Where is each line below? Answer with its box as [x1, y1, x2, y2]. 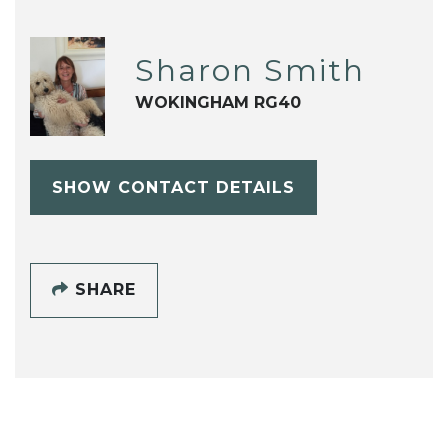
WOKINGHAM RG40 [134, 93, 301, 113]
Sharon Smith [134, 52, 365, 90]
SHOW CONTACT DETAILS [51, 177, 295, 197]
